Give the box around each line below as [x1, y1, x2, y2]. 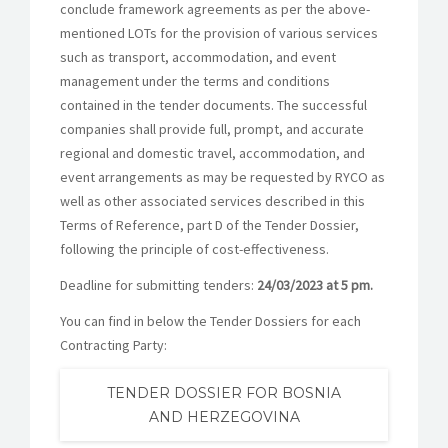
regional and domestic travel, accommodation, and [60, 144, 365, 163]
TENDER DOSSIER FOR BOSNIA [107, 384, 341, 403]
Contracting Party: [60, 336, 167, 355]
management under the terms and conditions [60, 72, 330, 91]
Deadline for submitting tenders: [60, 276, 257, 295]
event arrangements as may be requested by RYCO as [60, 168, 385, 187]
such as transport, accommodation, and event [60, 48, 336, 67]
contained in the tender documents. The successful [60, 96, 367, 115]
